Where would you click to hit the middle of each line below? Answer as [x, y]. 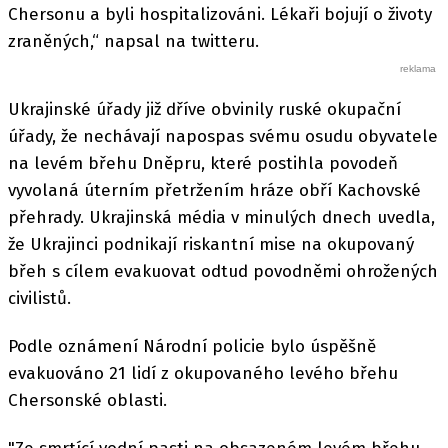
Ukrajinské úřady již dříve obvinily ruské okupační [204, 109]
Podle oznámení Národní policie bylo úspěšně [192, 346]
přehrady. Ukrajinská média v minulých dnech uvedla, [221, 217]
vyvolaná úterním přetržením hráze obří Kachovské [214, 190]
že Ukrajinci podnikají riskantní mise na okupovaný [211, 244]
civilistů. [39, 298]
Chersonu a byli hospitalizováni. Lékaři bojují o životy [220, 14]
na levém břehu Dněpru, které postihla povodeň [203, 163]
